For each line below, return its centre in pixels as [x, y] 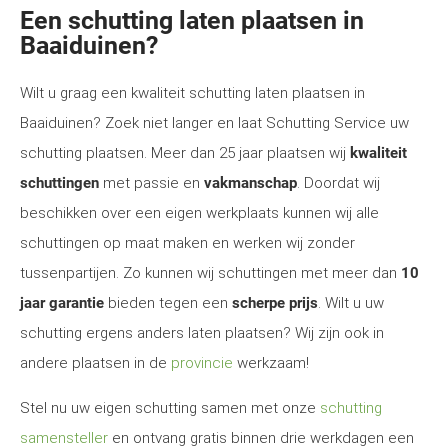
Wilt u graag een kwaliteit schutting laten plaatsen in [192, 93]
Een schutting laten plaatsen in [192, 20]
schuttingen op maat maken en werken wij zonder [187, 243]
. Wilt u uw [351, 303]
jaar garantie [62, 303]
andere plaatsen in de [95, 363]
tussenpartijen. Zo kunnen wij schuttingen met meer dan [210, 273]
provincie [202, 363]
